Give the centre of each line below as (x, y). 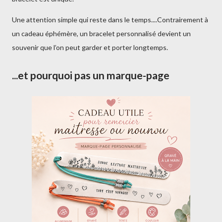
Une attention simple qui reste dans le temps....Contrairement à (110, 20)
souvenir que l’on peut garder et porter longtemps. (90, 47)
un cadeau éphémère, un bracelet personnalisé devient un (101, 33)
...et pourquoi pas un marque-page (91, 75)
